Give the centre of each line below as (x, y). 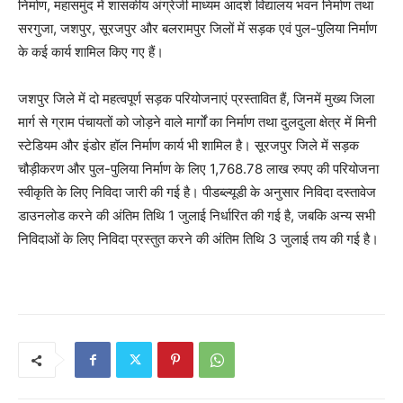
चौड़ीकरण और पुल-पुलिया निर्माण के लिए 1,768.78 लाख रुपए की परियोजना (198, 169)
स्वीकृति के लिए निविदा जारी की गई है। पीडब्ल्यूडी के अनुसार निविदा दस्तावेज (197, 193)
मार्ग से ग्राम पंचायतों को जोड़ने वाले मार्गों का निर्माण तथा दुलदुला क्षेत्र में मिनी (197, 122)
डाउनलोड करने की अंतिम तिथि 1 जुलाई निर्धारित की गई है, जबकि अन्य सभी (197, 216)
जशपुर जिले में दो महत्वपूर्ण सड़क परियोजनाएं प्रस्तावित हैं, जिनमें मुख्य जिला (196, 99)
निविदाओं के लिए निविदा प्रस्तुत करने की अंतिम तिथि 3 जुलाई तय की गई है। (198, 239)
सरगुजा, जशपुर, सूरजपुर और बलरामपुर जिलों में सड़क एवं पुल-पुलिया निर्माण (197, 29)
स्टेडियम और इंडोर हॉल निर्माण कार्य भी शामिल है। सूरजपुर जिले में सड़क (188, 146)
